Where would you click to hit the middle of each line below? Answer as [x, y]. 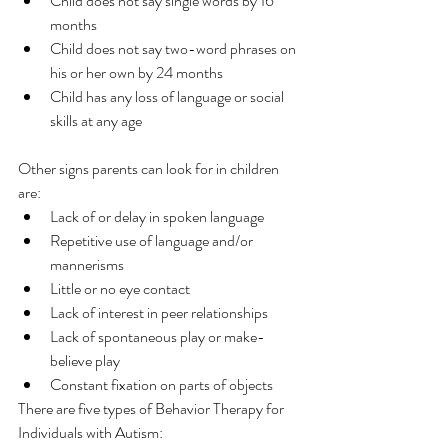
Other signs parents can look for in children [150, 168]
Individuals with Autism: [90, 432]
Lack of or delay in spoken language [157, 216]
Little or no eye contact [120, 288]
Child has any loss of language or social [168, 96]
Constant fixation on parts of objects [161, 384]
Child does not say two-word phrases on [174, 48]
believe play [85, 360]
